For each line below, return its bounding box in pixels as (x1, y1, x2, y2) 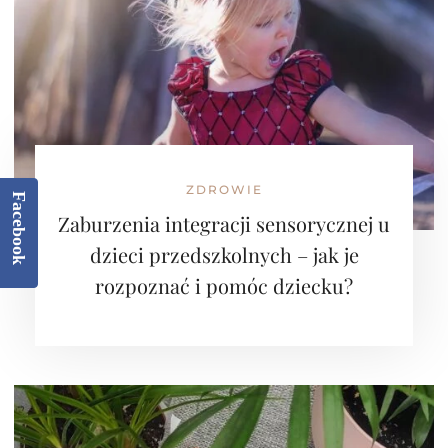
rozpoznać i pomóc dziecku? (95, 272, 353, 299)
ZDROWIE (185, 182, 263, 197)
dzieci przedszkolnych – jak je (89, 241, 359, 268)
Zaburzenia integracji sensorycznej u (58, 210, 390, 237)
